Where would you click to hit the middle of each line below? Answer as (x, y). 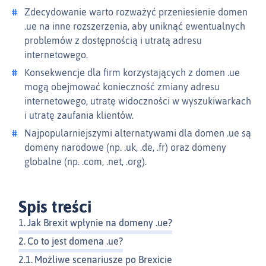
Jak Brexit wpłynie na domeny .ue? (100, 223)
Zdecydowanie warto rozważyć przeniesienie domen (136, 12)
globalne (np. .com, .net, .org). (85, 162)
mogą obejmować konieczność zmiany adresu (122, 87)
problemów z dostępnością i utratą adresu (113, 41)
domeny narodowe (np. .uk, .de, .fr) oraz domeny (125, 148)
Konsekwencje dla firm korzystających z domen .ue (132, 73)
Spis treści (55, 207)
